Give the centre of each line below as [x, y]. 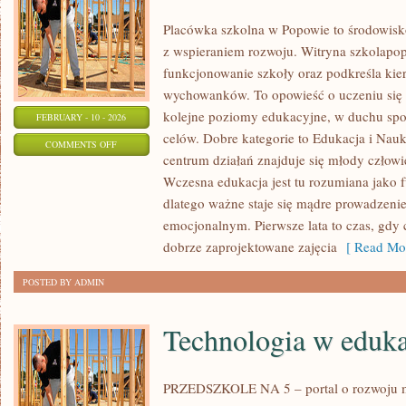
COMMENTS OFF [82, 144]
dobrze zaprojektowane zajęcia [250, 246]
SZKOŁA [134, 166]
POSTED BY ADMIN [63, 282]
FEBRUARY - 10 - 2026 [82, 117]
